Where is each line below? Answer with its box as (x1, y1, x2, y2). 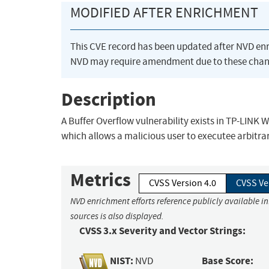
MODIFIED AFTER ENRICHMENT (70, 4, 258, 22)
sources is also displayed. (70, 211, 164, 222)
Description (61, 86, 156, 112)
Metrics (70, 168, 131, 193)
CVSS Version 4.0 (149, 177, 216, 190)
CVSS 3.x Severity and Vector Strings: (79, 224, 246, 238)
